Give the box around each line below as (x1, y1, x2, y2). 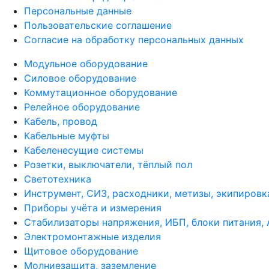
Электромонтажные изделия (24, 230, 161, 243)
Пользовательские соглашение (24, 19, 172, 31)
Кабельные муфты (24, 129, 109, 142)
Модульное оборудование (24, 57, 148, 70)
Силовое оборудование (24, 71, 136, 84)
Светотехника (24, 172, 91, 185)
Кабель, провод (24, 115, 97, 127)
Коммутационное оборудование (24, 86, 177, 98)
